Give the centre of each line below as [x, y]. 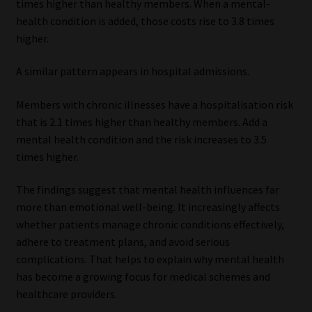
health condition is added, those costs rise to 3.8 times [145, 21]
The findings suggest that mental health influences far [147, 190]
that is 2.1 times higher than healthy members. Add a [141, 122]
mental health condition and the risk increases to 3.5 [141, 139]
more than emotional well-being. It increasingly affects [148, 207]
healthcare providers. [66, 294]
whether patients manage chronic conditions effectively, [150, 225]
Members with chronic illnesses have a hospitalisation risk [154, 104]
